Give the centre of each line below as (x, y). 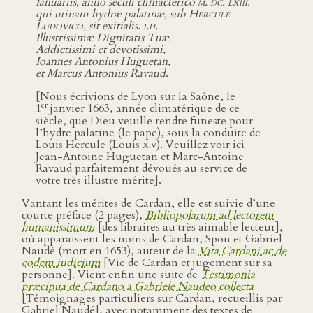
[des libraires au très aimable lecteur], (189, 227)
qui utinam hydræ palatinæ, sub (112, 14)
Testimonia (228, 274)
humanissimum (58, 227)
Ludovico (59, 26)
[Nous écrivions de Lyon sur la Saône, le (136, 97)
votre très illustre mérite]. (99, 180)
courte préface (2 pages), (83, 215)
